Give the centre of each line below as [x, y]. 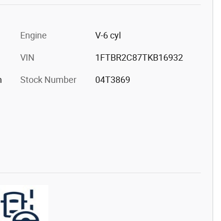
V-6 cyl [108, 35]
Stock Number [48, 79]
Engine [34, 35]
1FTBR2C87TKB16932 [139, 57]
